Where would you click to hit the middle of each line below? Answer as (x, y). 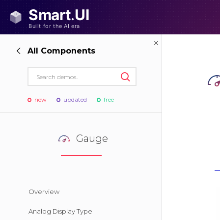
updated (75, 99)
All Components (61, 51)
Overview (44, 192)
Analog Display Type (60, 211)
